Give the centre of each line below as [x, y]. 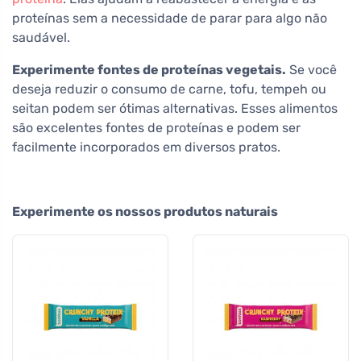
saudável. [41, 37]
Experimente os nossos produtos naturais [145, 211]
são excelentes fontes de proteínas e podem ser [156, 127]
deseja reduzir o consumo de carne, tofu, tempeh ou [169, 89]
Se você [311, 69]
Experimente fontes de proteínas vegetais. [149, 69]
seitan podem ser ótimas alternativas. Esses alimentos [175, 108]
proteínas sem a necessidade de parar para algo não [170, 18]
